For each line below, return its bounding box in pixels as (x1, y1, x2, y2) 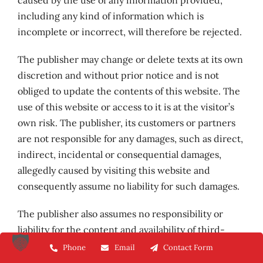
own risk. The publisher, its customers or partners (17, 117, 235, 129)
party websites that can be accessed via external (17, 240, 227, 251)
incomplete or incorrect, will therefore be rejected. (17, 26, 242, 38)
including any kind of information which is (17, 10, 204, 22)
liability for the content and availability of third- (17, 224, 225, 235)
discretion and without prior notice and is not (17, 69, 219, 81)
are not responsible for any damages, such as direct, (17, 133, 243, 144)
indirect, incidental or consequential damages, (17, 149, 221, 160)
